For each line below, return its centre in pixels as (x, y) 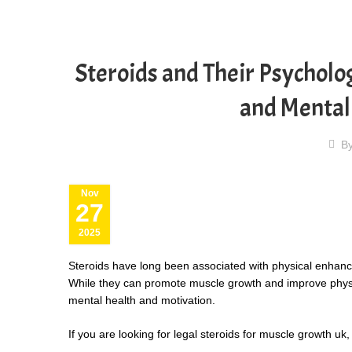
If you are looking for (121, 334)
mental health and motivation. (142, 300)
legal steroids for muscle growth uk (260, 334)
